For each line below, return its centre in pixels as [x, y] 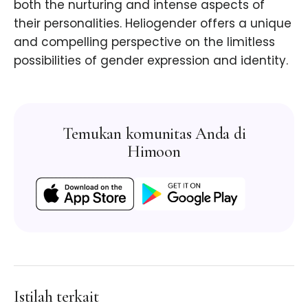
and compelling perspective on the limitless [144, 42]
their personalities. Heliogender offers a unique [153, 24]
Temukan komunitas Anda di [154, 134]
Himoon [154, 152]
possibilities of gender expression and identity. [151, 61]
